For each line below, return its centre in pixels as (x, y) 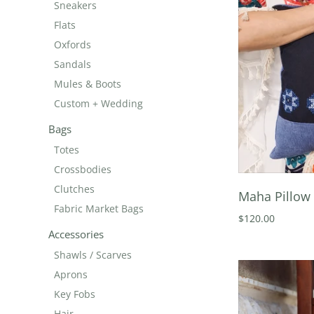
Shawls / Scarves (93, 254)
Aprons (70, 274)
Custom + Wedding (98, 103)
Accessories (76, 234)
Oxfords (72, 44)
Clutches (74, 189)
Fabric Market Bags (98, 208)
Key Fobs (74, 294)
